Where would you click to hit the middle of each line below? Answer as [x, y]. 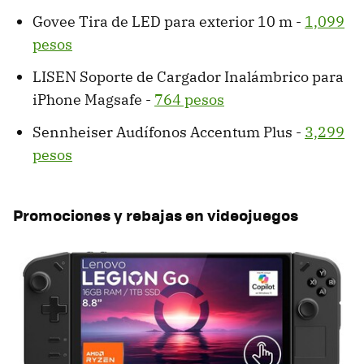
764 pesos [189, 100]
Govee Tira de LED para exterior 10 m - [169, 22]
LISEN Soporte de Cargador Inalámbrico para [188, 77]
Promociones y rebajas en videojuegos [156, 215]
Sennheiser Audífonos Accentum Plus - [169, 132]
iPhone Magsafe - [93, 100]
